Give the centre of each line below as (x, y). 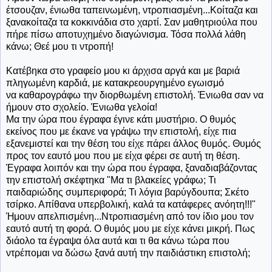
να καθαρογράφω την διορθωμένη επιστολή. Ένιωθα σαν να (135, 95)
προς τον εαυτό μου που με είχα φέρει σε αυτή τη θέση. (123, 155)
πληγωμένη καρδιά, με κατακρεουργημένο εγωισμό (115, 83)
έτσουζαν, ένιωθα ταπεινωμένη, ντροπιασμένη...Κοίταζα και (132, 10)
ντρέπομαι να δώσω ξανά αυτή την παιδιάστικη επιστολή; (128, 253)
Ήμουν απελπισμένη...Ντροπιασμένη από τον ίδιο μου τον (130, 216)
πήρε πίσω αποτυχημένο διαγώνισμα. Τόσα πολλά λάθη (126, 34)
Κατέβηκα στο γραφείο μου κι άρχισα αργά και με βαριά (123, 70)
